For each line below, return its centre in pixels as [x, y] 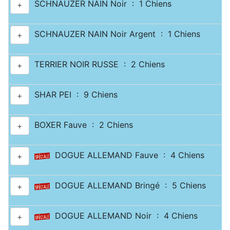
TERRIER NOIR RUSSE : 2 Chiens [97, 64]
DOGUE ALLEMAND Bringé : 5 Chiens [128, 186]
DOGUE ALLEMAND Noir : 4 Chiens [124, 216]
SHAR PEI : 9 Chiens [73, 95]
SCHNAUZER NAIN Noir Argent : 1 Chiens [115, 34]
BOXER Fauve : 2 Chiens [81, 125]
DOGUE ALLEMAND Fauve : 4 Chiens [127, 155]
